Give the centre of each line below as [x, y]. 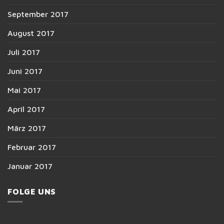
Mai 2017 [24, 90]
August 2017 [31, 33]
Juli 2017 [24, 52]
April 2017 [26, 109]
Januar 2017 [30, 166]
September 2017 [38, 14]
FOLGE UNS [32, 192]
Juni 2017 [25, 71]
